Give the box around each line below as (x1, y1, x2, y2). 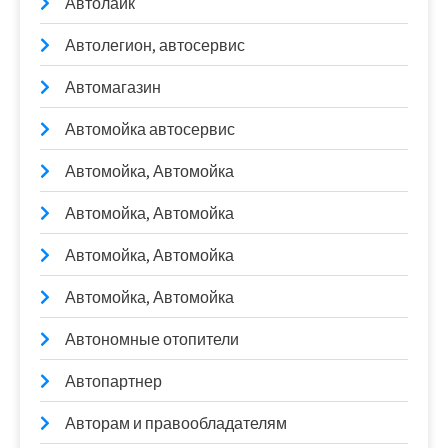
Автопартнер (65, 371, 162, 392)
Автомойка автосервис (65, 119, 235, 140)
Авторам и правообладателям (65, 413, 287, 434)
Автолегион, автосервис (65, 35, 245, 56)
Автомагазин (65, 77, 161, 98)
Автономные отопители (65, 329, 239, 350)
